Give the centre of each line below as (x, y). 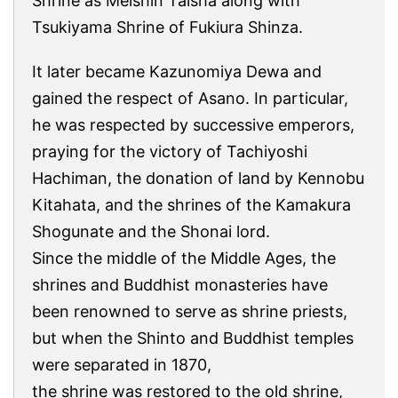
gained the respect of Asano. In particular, (190, 99)
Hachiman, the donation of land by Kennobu (198, 179)
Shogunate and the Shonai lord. (151, 232)
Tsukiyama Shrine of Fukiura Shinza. (167, 28)
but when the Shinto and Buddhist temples (193, 338)
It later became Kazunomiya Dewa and (177, 72)
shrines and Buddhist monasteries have (180, 285)
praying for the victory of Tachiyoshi (170, 152)
